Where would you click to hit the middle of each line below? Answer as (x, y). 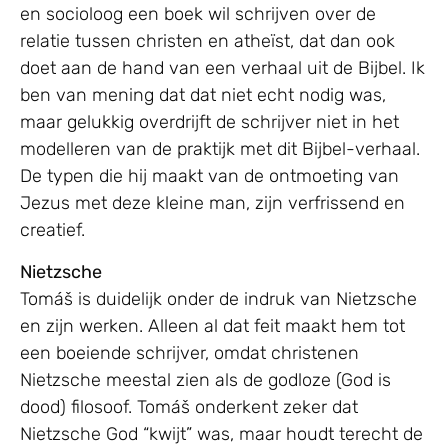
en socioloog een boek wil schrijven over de (198, 14)
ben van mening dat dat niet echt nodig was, (203, 95)
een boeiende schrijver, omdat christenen (189, 352)
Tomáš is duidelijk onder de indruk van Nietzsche (218, 298)
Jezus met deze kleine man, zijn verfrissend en (212, 203)
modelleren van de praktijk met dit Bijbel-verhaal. (220, 149)
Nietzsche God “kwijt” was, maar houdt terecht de (221, 433)
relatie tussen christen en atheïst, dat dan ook (207, 41)
